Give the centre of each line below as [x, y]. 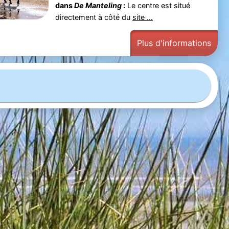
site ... [142, 17]
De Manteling [98, 6]
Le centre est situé [157, 6]
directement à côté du [94, 17]
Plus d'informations [174, 43]
